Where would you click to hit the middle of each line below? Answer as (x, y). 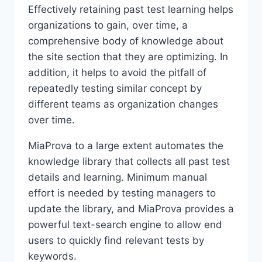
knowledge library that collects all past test (129, 162)
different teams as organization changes (123, 104)
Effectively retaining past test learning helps (131, 10)
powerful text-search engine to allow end (125, 225)
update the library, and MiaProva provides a (131, 209)
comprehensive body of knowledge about (126, 41)
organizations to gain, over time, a (108, 25)
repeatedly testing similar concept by (115, 89)
